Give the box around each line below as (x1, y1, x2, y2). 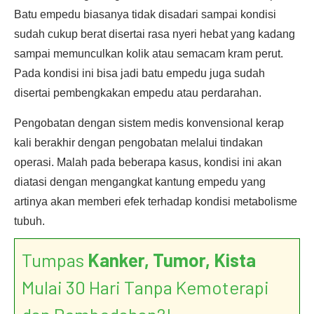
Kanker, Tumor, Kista (88, 249, 256, 271)
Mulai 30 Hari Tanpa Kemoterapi (22, 276, 269, 298)
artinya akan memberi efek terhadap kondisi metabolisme (14, 196, 297, 207)
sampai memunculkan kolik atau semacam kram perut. (14, 48, 283, 60)
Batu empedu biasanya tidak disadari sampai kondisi (14, 8, 276, 20)
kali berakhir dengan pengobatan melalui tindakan (14, 137, 263, 149)
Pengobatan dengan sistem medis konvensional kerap (14, 117, 284, 129)
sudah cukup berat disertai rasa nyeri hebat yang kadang (14, 28, 295, 40)
